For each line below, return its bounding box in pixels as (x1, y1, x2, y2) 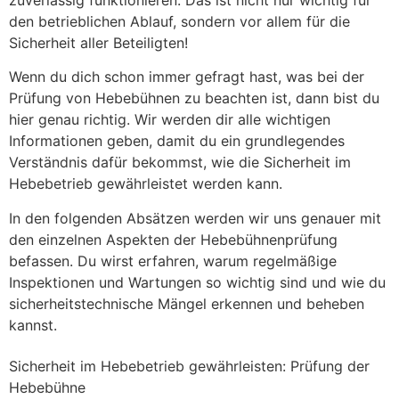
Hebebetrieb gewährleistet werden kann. (9, 175, 282, 193)
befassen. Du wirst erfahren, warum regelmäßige (9, 251, 337, 270)
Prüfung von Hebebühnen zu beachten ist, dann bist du (9, 89, 379, 108)
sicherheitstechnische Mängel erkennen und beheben (9, 294, 364, 313)
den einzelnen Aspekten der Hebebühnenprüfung (9, 230, 338, 248)
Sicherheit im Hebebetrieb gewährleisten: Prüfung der (9, 356, 370, 375)
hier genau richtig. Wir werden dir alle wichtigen (9, 110, 330, 129)
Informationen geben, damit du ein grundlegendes (9, 132, 345, 151)
